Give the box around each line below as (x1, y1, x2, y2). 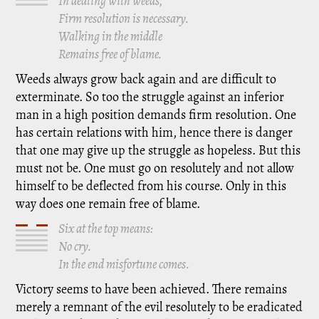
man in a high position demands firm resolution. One (16, 106, 297, 123)
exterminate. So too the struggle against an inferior (16, 88, 285, 105)
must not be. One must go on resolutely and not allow (16, 159, 295, 177)
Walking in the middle (58, 28, 163, 45)
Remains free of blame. (58, 46, 162, 63)
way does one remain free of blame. (16, 195, 201, 212)
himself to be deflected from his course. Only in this (16, 177, 287, 194)
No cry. (58, 238, 92, 255)
